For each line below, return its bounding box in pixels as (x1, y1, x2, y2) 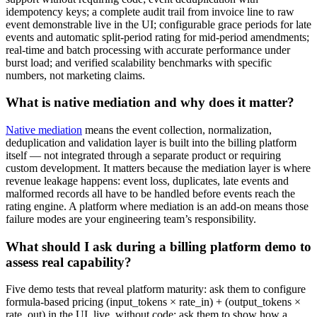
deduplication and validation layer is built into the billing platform (6, 136, 296, 149)
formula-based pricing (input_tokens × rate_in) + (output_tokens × (6, 296, 301, 309)
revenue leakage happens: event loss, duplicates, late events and (6, 174, 289, 187)
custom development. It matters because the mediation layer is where (6, 161, 311, 174)
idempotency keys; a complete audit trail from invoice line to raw (6, 5, 294, 18)
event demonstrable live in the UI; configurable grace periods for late (6, 18, 311, 30)
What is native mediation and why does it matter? (6, 95, 294, 110)
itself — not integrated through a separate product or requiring (6, 149, 281, 161)
